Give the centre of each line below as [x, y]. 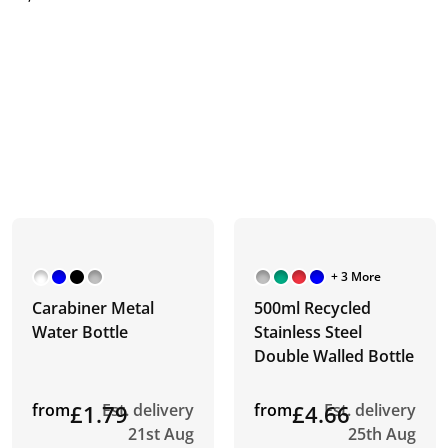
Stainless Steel [307, 332]
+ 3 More [355, 276]
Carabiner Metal [92, 308]
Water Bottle [79, 332]
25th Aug [382, 434]
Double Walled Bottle [333, 356]
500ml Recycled [312, 308]
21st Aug [160, 434]
